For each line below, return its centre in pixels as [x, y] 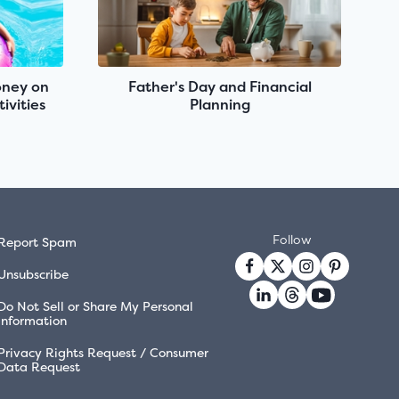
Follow [292, 240]
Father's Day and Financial [220, 87]
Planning [220, 105]
